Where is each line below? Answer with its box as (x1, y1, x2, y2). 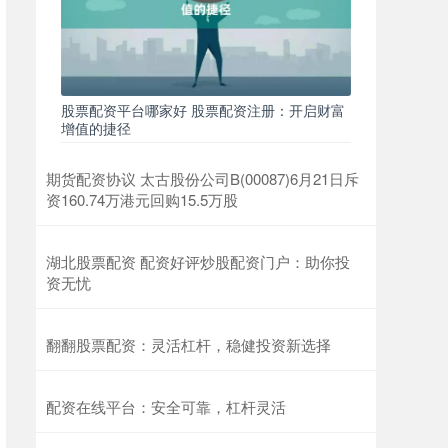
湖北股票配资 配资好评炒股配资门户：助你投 (46, 251, 350, 273)
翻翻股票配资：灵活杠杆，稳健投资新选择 (46, 334, 331, 356)
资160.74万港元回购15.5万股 (46, 189, 238, 211)
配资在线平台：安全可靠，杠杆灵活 (46, 396, 286, 418)
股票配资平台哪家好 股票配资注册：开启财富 (61, 100, 345, 121)
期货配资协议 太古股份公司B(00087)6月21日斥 (46, 168, 359, 190)
